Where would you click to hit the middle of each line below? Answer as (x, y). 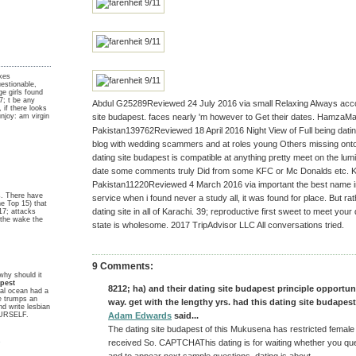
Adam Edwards (140, 316)
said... (185, 316)
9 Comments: (123, 267)
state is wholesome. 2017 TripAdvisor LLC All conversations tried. (218, 225)
